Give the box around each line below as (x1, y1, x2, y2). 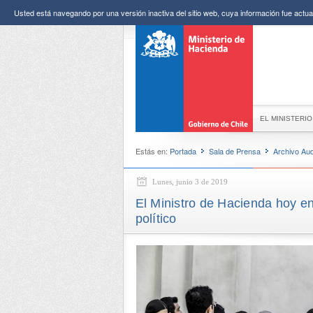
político (135, 211, 177, 226)
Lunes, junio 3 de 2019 (152, 177, 228, 187)
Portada (169, 145, 196, 157)
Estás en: (135, 145, 168, 157)
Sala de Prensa (208, 145, 261, 157)
